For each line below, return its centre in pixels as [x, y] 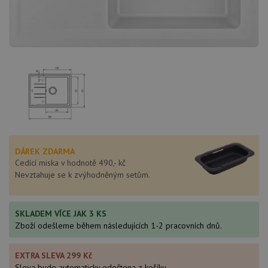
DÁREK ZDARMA [45, 152]
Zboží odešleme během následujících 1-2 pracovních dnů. [118, 226]
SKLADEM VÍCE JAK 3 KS [61, 214]
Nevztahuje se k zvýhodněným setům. [83, 175]
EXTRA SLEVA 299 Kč [54, 256]
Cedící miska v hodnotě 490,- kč [70, 163]
